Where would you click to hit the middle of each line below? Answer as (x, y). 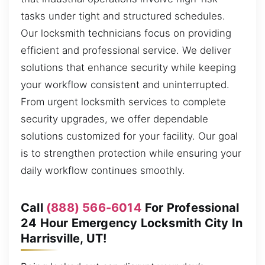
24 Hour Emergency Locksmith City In (132, 223)
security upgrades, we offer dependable (114, 119)
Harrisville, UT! (64, 238)
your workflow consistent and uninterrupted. (125, 84)
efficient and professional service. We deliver (126, 50)
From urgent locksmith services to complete (123, 101)
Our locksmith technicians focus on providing (126, 33)
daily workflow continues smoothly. (103, 170)
